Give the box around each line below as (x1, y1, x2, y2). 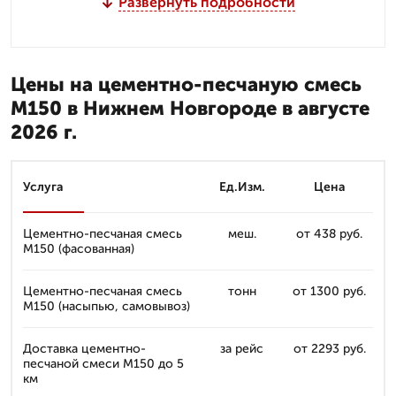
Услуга (23, 179, 64, 194)
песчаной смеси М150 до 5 (23, 356, 184, 371)
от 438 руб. (296, 226, 362, 241)
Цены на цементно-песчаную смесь (11, 72, 362, 96)
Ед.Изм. (218, 179, 265, 194)
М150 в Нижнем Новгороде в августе (11, 96, 369, 120)
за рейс (220, 341, 263, 356)
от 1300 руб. (293, 284, 366, 299)
